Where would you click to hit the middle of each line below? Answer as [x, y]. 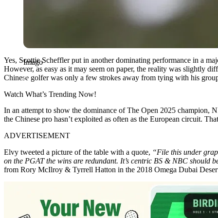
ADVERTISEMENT [37, 135]
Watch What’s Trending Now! [50, 94]
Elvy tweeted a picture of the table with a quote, [78, 152]
